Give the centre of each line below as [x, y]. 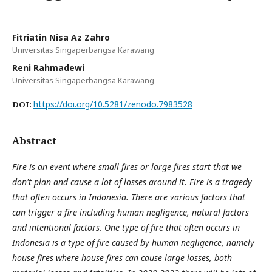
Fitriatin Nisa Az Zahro [61, 37]
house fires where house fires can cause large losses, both [122, 257]
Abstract [34, 141]
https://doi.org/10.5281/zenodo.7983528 [113, 104]
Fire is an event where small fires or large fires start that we [127, 166]
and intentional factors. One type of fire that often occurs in [126, 227]
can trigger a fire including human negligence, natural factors [131, 212]
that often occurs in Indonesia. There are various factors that [129, 197]
